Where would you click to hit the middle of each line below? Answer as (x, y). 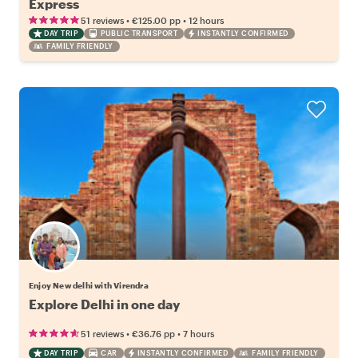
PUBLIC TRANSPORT (139, 33)
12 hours (206, 20)
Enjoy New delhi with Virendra (89, 285)
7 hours (199, 333)
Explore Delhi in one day (104, 304)
